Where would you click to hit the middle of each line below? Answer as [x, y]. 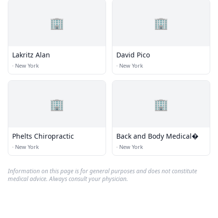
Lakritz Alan [31, 55]
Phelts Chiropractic [43, 136]
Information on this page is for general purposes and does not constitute [102, 171]
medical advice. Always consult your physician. [68, 179]
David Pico [133, 55]
